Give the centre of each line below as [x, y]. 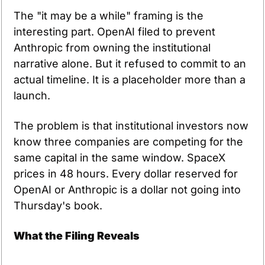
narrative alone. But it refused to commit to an [130, 64]
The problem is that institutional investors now [131, 126]
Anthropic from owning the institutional [112, 48]
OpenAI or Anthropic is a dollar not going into [127, 190]
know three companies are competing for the [128, 142]
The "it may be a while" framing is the [109, 16]
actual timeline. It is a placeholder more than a [130, 80]
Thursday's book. [58, 206]
